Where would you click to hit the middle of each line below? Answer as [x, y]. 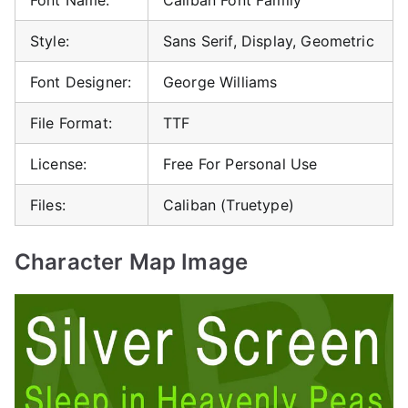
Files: [48, 204]
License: [59, 163]
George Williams [220, 82]
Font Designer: [81, 82]
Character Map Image [132, 261]
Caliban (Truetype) [229, 204]
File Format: [71, 122]
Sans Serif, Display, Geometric [269, 41]
